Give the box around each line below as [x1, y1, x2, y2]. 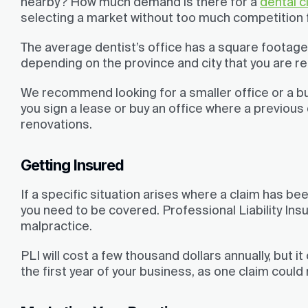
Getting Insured [21, 155, 124, 174]
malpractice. [21, 219, 92, 234]
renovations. [21, 116, 92, 131]
